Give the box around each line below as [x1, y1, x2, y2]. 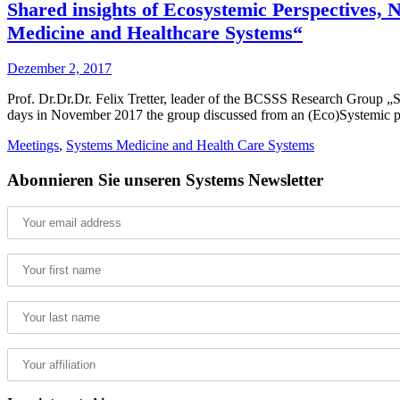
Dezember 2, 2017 [7, 60, 112, 76]
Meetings [7, 137, 59, 153]
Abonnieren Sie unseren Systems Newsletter [7, 170, 323, 189]
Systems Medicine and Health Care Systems [66, 137, 314, 153]
